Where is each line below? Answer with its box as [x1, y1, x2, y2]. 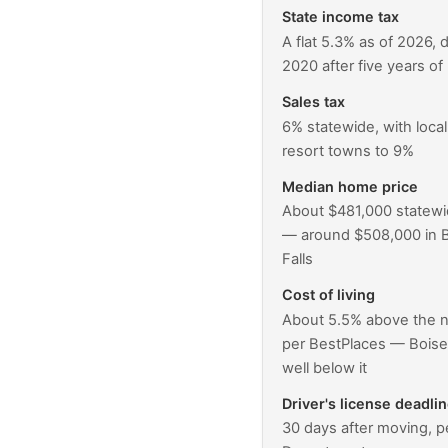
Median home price [282, 177, 419, 195]
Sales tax [282, 93, 346, 111]
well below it [282, 358, 368, 377]
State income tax [282, 8, 400, 26]
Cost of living [282, 286, 376, 304]
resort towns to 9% [282, 141, 415, 160]
